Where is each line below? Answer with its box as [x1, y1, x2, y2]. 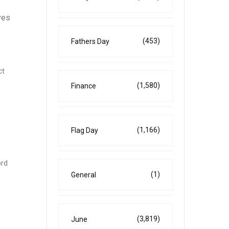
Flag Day [71, 126, 98, 134]
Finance [71, 82, 96, 90]
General [71, 171, 96, 179]
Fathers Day [71, 37, 109, 45]
